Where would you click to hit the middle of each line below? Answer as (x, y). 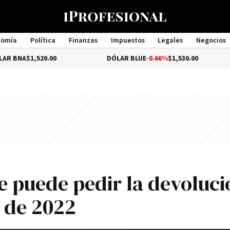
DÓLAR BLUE (92, 59)
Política (43, 41)
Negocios (211, 41)
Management (115, 50)
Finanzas (83, 41)
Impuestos (128, 41)
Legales (170, 41)
